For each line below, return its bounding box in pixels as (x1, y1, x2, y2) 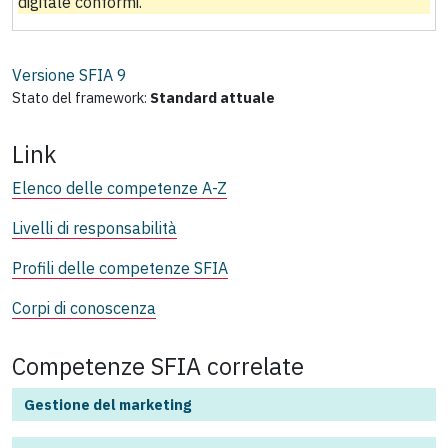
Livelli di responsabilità (12, 217, 177, 238)
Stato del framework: (12, 87, 147, 107)
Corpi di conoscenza (12, 297, 156, 318)
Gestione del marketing (24, 394, 191, 414)
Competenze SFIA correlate (12, 350, 304, 381)
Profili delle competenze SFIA (12, 257, 228, 278)
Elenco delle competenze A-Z (12, 177, 227, 198)
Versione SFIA (12, 64, 113, 85)
